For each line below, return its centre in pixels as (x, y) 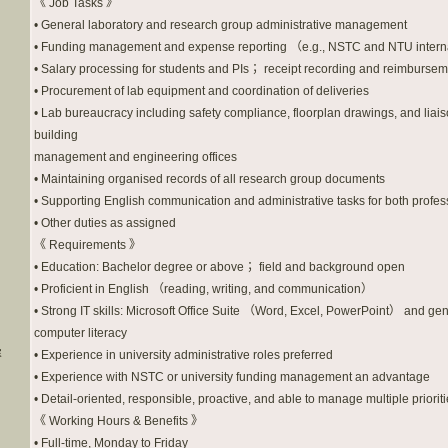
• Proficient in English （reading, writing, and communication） (203, 289)
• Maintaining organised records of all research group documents (209, 179)
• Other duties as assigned (105, 223)
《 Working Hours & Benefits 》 (118, 421)
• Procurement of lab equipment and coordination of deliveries (201, 91)
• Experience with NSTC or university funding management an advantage (232, 377)
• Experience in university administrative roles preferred (183, 355)
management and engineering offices (135, 157)
